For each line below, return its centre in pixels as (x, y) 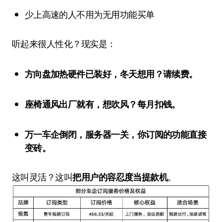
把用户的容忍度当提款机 (120, 177)
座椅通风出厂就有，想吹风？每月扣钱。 (107, 105)
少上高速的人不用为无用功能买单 (94, 15)
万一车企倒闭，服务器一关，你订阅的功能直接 (29, 135)
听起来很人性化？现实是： (64, 44)
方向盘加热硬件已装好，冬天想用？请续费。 (115, 74)
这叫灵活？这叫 (42, 177)
